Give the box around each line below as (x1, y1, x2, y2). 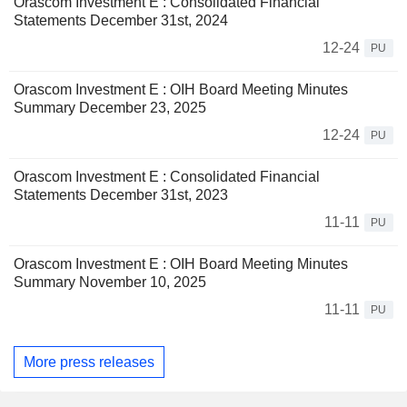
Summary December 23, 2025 (14, 100, 206, 116)
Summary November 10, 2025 (14, 274, 206, 291)
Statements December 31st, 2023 (14, 187, 228, 203)
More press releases (24, 353, 154, 370)
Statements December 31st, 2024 (14, 13, 228, 29)
